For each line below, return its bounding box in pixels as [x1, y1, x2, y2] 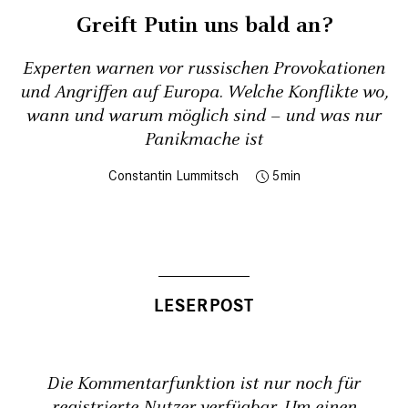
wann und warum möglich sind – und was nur [26, 103, 382, 128]
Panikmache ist [145, 127, 263, 152]
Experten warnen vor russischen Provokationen [23, 56, 385, 81]
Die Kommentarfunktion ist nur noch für [47, 371, 361, 396]
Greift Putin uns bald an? [76, 9, 332, 41]
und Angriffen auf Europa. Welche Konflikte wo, [20, 79, 388, 105]
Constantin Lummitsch [107, 166, 239, 184]
